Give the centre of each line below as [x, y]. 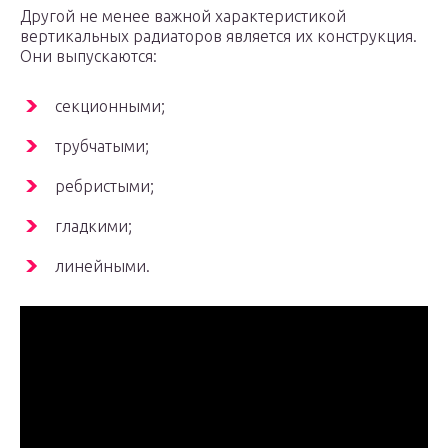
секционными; [110, 106]
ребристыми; [104, 186]
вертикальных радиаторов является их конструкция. [218, 36]
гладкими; [93, 226]
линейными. [102, 266]
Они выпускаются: [88, 56]
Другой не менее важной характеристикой [183, 16]
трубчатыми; [102, 146]
